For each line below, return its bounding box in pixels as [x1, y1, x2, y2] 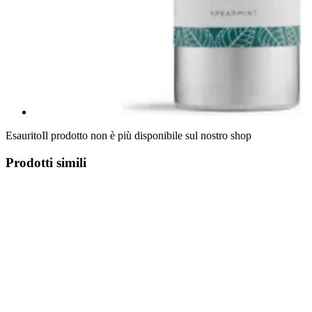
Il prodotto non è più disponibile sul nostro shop [42, 129, 251, 141]
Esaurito [6, 129, 42, 141]
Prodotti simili [6, 155, 86, 170]
